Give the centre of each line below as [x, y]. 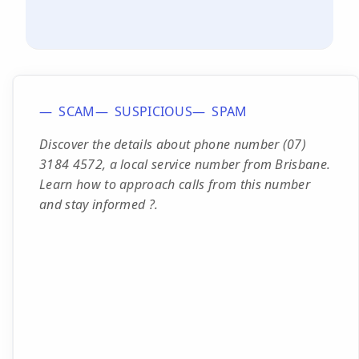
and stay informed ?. [99, 204]
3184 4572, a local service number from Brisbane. [185, 164]
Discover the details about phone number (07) [173, 144]
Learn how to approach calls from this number [175, 184]
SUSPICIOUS [153, 111]
